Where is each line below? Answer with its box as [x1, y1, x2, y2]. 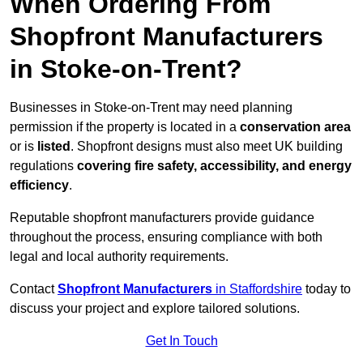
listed [37, 139, 70, 154]
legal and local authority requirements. [10, 250, 228, 264]
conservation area [240, 120, 351, 135]
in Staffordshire [212, 282, 302, 297]
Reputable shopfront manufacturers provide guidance [10, 211, 314, 225]
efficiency [10, 178, 69, 193]
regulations [10, 159, 77, 173]
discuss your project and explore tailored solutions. [10, 301, 300, 316]
